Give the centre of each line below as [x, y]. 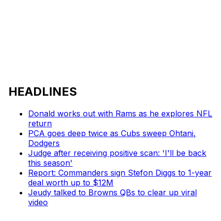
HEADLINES [43, 91]
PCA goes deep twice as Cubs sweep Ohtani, [112, 133]
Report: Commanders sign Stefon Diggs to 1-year [120, 172]
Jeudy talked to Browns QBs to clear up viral [113, 192]
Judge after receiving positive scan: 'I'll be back [117, 153]
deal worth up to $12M [71, 182]
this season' [51, 163]
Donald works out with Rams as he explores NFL [120, 113]
